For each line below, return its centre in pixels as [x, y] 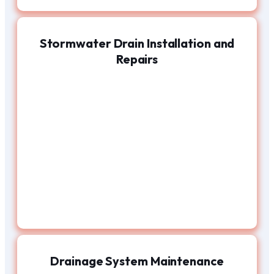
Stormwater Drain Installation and [137, 43]
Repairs [137, 59]
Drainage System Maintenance [137, 261]
